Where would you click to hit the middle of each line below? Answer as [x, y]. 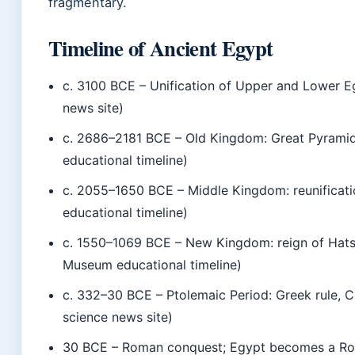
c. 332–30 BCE [108, 295]
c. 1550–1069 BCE [117, 243]
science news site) [118, 317]
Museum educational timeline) [153, 265]
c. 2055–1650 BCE [118, 191]
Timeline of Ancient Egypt [161, 48]
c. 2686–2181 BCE [117, 138]
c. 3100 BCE [99, 86]
